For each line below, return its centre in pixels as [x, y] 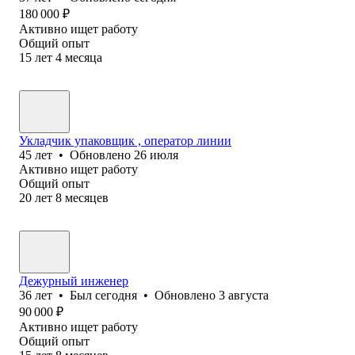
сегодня [116, 295]
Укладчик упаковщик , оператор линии [125, 140]
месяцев [87, 197]
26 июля [156, 155]
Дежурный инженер [74, 281]
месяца [84, 57]
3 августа [244, 295]
